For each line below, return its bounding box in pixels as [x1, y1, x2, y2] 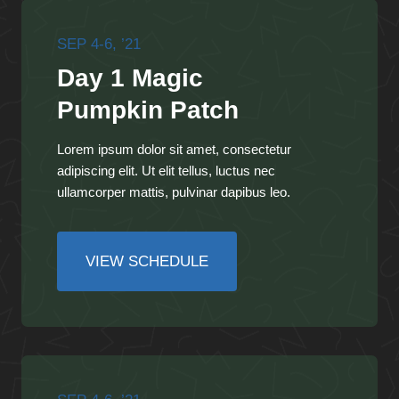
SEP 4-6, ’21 [57, 36, 141, 53]
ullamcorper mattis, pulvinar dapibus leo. [57, 183, 290, 199]
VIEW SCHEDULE [85, 252, 208, 270]
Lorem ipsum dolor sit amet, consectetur [57, 141, 291, 157]
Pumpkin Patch [57, 95, 239, 124]
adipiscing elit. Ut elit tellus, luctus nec [57, 162, 275, 178]
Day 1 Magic [57, 63, 203, 92]
